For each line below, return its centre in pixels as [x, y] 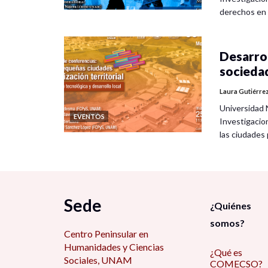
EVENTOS [89, 117]
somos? [227, 223]
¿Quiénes [230, 206]
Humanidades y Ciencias [114, 247]
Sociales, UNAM [98, 260]
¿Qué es [226, 252]
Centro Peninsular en [106, 234]
